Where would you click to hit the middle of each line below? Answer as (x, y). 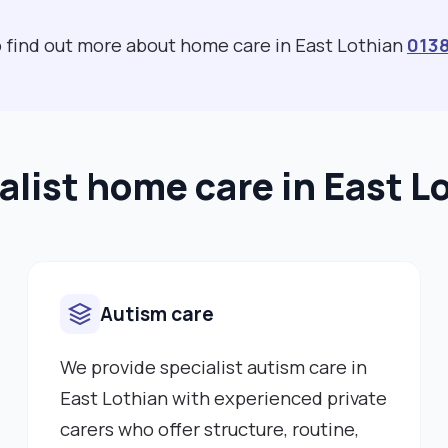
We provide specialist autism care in (214, 366)
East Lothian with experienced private (224, 397)
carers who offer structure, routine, (210, 428)
